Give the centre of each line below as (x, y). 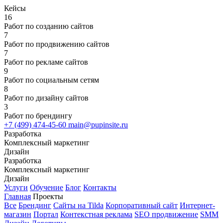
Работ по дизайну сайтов (46, 98)
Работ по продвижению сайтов (57, 44)
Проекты (47, 196)
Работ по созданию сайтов (49, 26)
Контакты (100, 187)
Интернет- (197, 205)
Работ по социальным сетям (52, 80)
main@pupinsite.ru (98, 125)
